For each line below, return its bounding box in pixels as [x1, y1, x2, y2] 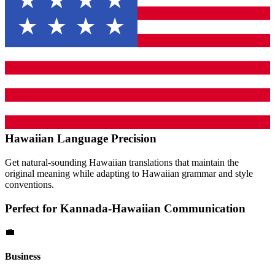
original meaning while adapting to [5, 168, 142, 179]
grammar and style [179, 168, 253, 179]
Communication [161, 201, 246, 215]
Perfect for [5, 201, 60, 215]
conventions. [5, 179, 54, 190]
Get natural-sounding [5, 157, 89, 168]
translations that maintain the [126, 157, 239, 168]
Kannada [60, 201, 108, 215]
